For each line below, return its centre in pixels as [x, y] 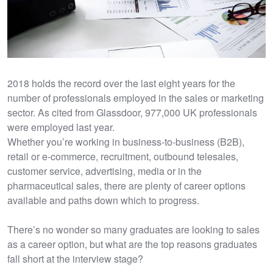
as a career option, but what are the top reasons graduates [132, 244]
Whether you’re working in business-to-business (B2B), [126, 141]
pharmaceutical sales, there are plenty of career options [126, 185]
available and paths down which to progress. [103, 200]
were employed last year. [61, 127]
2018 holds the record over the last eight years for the [121, 83]
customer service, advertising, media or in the [105, 171]
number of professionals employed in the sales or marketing [136, 97]
